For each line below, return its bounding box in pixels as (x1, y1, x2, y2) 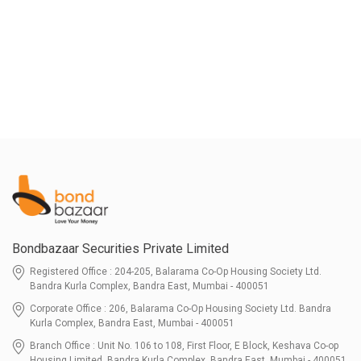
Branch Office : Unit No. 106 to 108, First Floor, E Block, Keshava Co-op (30, 340, 338, 352)
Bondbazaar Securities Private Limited (12, 241, 229, 257)
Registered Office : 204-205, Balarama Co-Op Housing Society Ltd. (30, 266, 322, 278)
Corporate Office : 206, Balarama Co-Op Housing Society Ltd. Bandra (30, 303, 331, 315)
